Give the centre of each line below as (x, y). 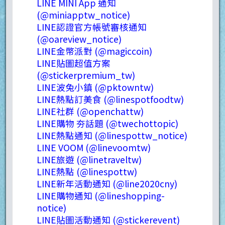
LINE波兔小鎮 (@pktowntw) (95, 87)
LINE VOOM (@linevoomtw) (94, 147)
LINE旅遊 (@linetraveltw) (89, 159)
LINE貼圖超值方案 (74, 63)
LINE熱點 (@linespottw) (87, 171)
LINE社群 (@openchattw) (90, 111)
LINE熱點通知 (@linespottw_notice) (112, 135)
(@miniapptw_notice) (83, 15)
